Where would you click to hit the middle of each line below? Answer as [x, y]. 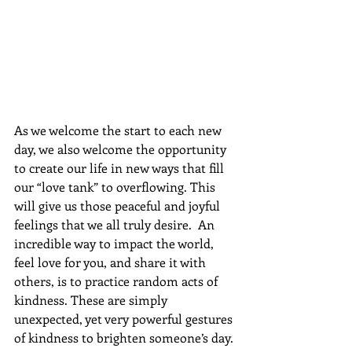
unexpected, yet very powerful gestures [125, 318]
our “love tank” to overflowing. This [116, 186]
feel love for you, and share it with [112, 262]
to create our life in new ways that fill [121, 167]
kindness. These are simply [92, 299]
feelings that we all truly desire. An [116, 224]
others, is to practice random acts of [117, 280]
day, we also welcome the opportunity [122, 148]
